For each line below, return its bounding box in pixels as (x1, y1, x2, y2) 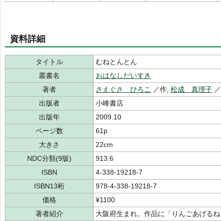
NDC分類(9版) (27, 154, 72, 162)
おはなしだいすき (96, 72, 151, 79)
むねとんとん (96, 58, 137, 66)
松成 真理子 (171, 85, 212, 93)
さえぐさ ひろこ (96, 85, 151, 93)
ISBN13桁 (34, 182, 65, 190)
